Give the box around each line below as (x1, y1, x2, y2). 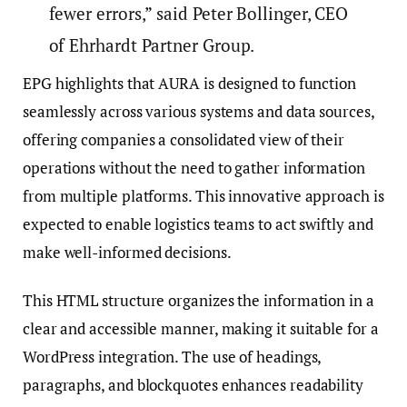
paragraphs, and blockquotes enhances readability (23, 374, 363, 396)
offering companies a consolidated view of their (23, 129, 345, 151)
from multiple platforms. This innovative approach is (23, 185, 384, 207)
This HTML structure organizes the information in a (23, 290, 374, 312)
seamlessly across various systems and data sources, (23, 101, 374, 123)
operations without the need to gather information (23, 157, 365, 179)
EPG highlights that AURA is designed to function (23, 73, 356, 94)
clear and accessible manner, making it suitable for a (23, 318, 379, 340)
